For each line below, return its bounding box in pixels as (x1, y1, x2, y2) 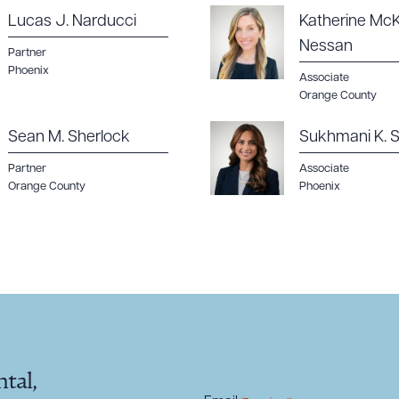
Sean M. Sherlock (8, 129, 130, 146)
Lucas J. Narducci (8, 13, 136, 30)
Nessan (299, 38, 353, 55)
